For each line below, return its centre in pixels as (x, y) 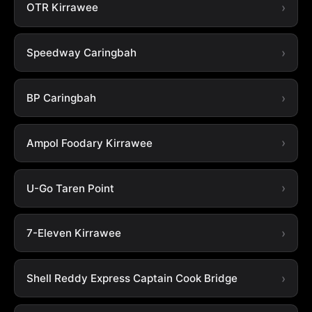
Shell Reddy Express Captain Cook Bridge (132, 279)
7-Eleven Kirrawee (73, 233)
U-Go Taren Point (70, 188)
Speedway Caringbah (81, 53)
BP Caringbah (61, 98)
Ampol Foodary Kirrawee (89, 143)
